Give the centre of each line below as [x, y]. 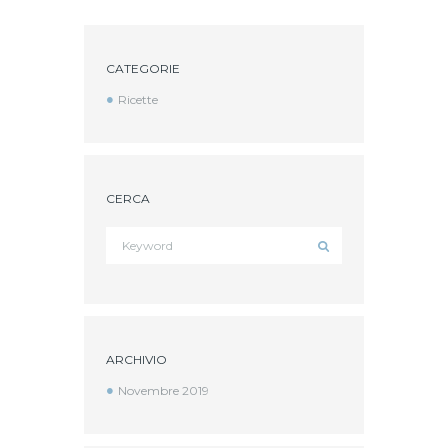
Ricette [137, 99]
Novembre [149, 391]
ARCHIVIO [136, 360]
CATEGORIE [142, 68]
